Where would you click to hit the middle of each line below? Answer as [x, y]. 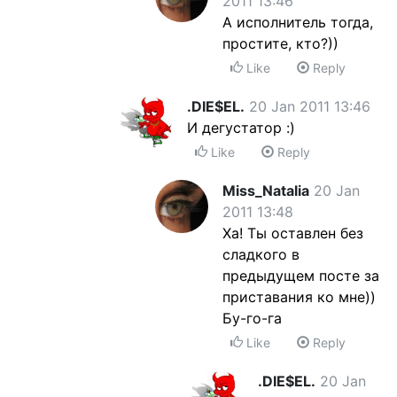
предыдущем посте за [301, 276]
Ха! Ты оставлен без [293, 233]
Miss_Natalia [266, 191]
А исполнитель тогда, [298, 22]
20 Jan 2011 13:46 [310, 106]
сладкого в [261, 254]
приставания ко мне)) [299, 297]
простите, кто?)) [280, 43]
